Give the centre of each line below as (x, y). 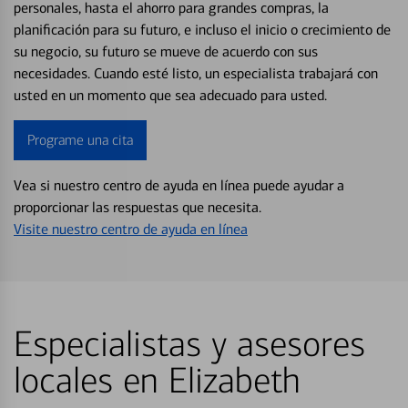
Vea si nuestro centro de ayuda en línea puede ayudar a (179, 185)
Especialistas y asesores (189, 344)
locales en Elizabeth (157, 381)
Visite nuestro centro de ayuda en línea (131, 229)
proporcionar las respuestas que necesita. (138, 207)
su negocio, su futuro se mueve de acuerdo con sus (166, 51)
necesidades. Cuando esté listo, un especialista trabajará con (196, 73)
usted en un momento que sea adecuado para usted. (170, 95)
